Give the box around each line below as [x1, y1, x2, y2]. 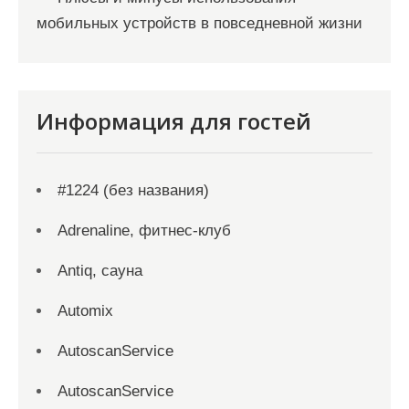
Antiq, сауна [58, 262, 142, 279]
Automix [58, 302, 113, 320]
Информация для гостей [37, 106, 311, 136]
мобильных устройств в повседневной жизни [37, 15, 362, 32]
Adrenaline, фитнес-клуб [58, 222, 231, 239]
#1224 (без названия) [58, 182, 209, 199]
